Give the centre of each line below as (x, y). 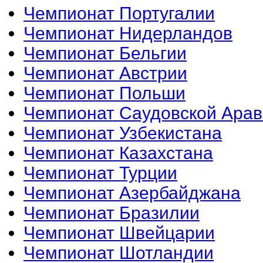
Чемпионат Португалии (119, 13)
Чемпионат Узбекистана (123, 133)
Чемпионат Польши (104, 93)
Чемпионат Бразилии (112, 213)
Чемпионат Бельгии (105, 53)
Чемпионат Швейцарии (119, 232)
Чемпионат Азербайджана (132, 193)
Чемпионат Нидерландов (128, 33)
